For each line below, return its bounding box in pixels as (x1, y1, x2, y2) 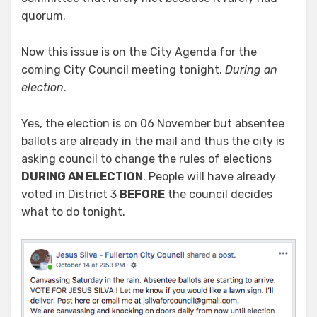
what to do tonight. (21, 205, 125, 219)
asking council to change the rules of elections (21, 152, 272, 166)
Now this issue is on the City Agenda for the (21, 45, 257, 59)
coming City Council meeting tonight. (21, 63, 225, 77)
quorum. (21, 9, 66, 23)
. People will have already (143, 170, 276, 184)
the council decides (165, 188, 272, 202)
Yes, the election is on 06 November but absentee (21, 117, 284, 131)
